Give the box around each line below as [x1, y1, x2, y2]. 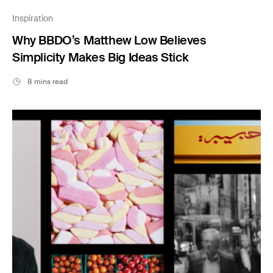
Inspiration [12, 12, 53, 24]
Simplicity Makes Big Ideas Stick [12, 49, 189, 65]
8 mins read [27, 76, 68, 87]
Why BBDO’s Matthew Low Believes [12, 32, 207, 48]
